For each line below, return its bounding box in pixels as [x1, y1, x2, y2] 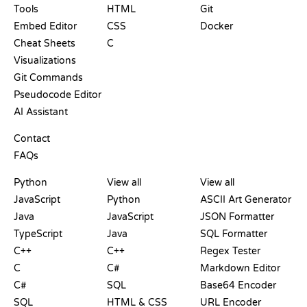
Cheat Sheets [14, 38, 75, 50]
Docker [200, 21, 233, 33]
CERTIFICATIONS [107, 164, 184, 175]
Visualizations [14, 55, 76, 67]
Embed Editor [14, 21, 77, 33]
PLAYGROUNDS [14, 164, 86, 175]
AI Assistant [14, 106, 68, 119]
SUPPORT [14, 121, 58, 131]
